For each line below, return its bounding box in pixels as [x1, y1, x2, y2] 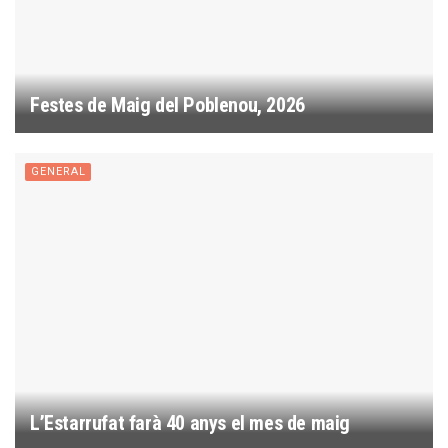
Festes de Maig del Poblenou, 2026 [30, 92, 305, 117]
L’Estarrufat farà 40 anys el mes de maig [30, 411, 350, 436]
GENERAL [31, 164, 86, 178]
